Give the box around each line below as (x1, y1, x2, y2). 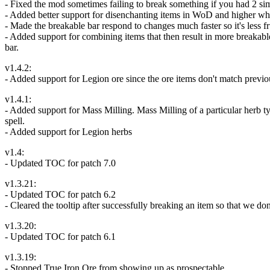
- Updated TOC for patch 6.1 (5, 231, 116, 242)
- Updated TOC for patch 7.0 (5, 157, 116, 168)
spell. (5, 115, 25, 126)
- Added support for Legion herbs (5, 126, 132, 137)
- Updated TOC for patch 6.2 (5, 189, 116, 199)
